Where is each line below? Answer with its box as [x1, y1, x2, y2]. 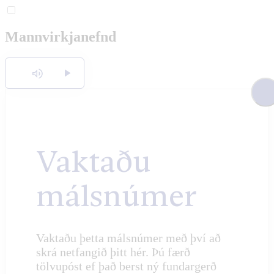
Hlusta [29, 65, 54, 76]
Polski [186, 42, 207, 51]
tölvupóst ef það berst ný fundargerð [36, 259, 217, 273]
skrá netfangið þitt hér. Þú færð [36, 245, 190, 259]
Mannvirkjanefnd [5, 28, 116, 45]
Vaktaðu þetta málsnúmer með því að [36, 231, 221, 245]
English [186, 17, 212, 26]
